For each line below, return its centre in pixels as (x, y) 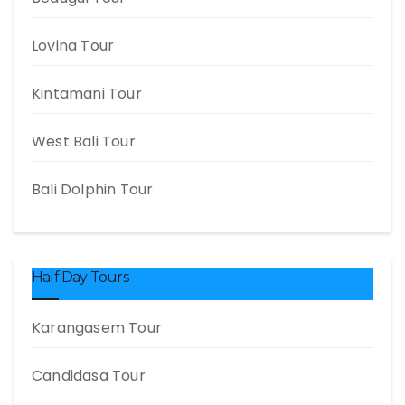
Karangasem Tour (97, 328)
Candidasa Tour (89, 376)
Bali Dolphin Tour (93, 189)
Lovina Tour (73, 46)
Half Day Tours (80, 277)
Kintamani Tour (87, 94)
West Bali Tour (84, 141)
